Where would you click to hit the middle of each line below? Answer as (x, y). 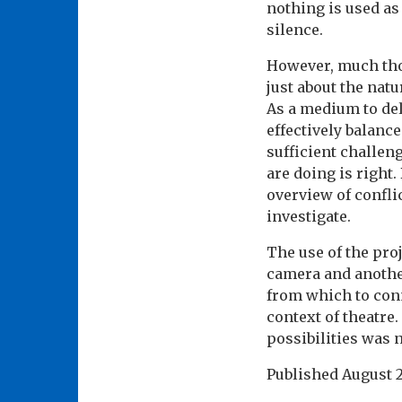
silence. (295, 30)
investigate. (309, 217)
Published (304, 375)
